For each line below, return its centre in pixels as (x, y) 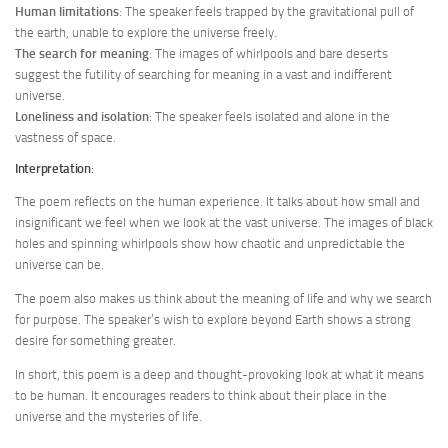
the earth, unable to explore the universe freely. (146, 32)
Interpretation (53, 168)
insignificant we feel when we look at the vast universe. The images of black (224, 222)
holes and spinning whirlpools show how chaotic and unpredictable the (210, 243)
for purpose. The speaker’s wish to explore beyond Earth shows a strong (213, 319)
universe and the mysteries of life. (108, 416)
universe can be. (59, 264)
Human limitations (67, 11)
